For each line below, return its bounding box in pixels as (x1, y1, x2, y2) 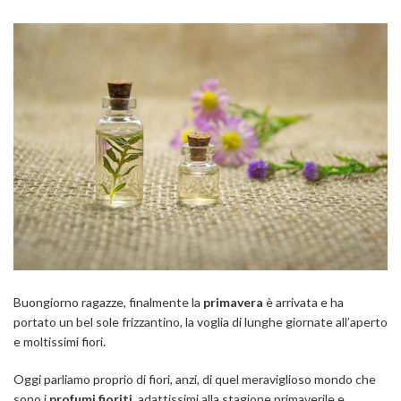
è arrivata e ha (266, 294, 344, 310)
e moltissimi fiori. (13, 333, 106, 349)
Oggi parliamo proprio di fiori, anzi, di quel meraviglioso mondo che (13, 371, 376, 387)
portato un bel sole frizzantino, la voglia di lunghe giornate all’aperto (13, 313, 388, 329)
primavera (200, 294, 266, 310)
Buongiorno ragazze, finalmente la (13, 294, 200, 310)
